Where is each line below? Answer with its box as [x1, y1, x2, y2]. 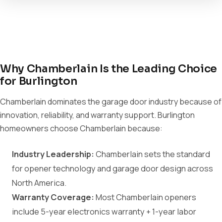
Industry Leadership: [12, 149, 94, 160]
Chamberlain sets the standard [94, 149, 210, 160]
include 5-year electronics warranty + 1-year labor [12, 206, 196, 217]
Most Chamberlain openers [94, 192, 196, 203]
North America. [12, 177, 66, 188]
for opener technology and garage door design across [12, 163, 213, 174]
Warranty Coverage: [12, 192, 94, 203]
